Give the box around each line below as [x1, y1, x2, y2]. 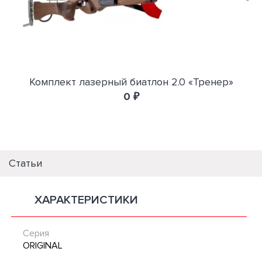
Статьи [9, 156, 42, 170]
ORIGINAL [23, 239, 63, 251]
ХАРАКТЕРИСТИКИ [35, 192, 138, 207]
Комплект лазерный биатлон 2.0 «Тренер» [29, 75, 233, 88]
